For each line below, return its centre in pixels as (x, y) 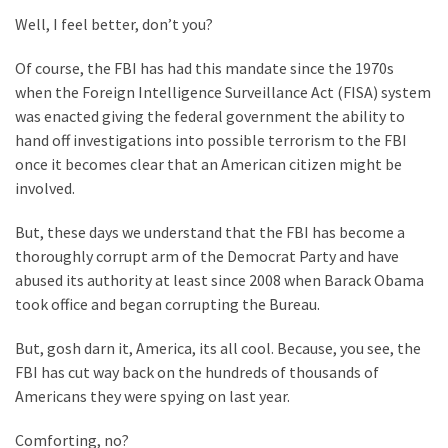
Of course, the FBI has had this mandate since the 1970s (204, 67)
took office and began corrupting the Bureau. (167, 303)
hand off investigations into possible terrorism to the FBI (211, 139)
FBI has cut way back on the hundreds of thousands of (197, 371)
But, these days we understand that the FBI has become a (210, 231)
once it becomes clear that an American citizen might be (208, 163)
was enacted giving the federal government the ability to (210, 115)
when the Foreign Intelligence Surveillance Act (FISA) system (223, 91)
